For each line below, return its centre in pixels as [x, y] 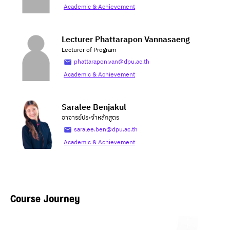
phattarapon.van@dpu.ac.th [112, 62]
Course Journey [45, 198]
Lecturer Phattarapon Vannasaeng [126, 40]
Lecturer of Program [89, 50]
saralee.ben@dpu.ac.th [106, 130]
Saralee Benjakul [94, 108]
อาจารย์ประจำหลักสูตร [90, 118]
